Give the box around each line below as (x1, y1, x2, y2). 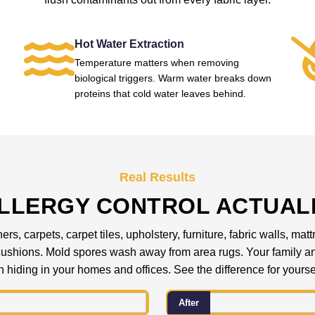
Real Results (120, 170, 195, 184)
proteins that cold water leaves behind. (74, 88, 246, 99)
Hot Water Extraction (74, 38, 184, 50)
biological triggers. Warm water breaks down (74, 72, 271, 84)
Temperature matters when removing (74, 57, 239, 68)
